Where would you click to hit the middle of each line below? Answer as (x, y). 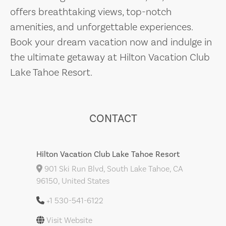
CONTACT (113, 118)
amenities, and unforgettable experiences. (101, 27)
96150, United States (73, 181)
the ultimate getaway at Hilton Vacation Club (110, 57)
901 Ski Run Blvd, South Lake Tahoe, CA (113, 169)
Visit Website (69, 220)
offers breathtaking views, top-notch (91, 12)
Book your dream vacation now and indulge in (111, 42)
